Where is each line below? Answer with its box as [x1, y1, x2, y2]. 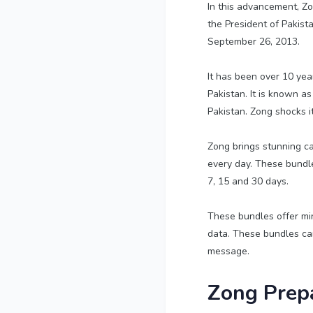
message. [208, 245, 249, 259]
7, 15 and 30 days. [208, 175, 289, 189]
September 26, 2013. [208, 35, 300, 49]
